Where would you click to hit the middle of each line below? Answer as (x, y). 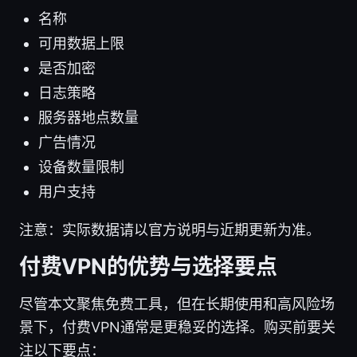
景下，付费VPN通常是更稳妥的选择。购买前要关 (177, 328)
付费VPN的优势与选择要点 (148, 267)
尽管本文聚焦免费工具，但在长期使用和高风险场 (177, 304)
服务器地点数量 (88, 118)
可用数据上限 (81, 44)
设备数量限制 (81, 167)
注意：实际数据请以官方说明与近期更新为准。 (170, 230)
